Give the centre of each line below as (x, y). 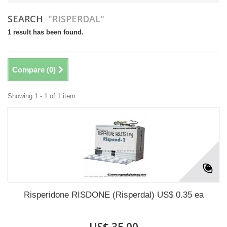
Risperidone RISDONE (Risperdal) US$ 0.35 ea (113, 195)
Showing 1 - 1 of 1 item (42, 96)
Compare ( (31, 70)
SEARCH (28, 19)
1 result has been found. (46, 32)
